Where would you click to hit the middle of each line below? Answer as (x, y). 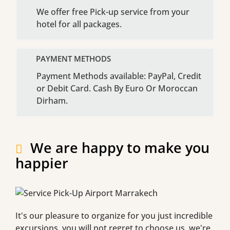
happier (42, 163)
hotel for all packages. (79, 24)
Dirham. (52, 100)
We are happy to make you (120, 147)
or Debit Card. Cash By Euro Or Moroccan (117, 88)
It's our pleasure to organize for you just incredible (114, 215)
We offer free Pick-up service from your (113, 12)
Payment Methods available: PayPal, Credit (119, 76)
